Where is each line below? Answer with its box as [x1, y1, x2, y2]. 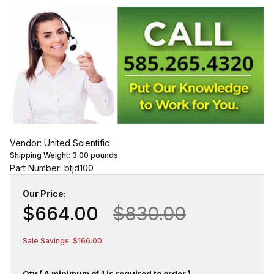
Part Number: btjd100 [10, 163, 94, 174]
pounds [89, 150, 118, 160]
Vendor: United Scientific [10, 138, 109, 149]
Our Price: [23, 188, 66, 199]
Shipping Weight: [10, 150, 72, 160]
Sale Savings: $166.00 [23, 236, 102, 246]
